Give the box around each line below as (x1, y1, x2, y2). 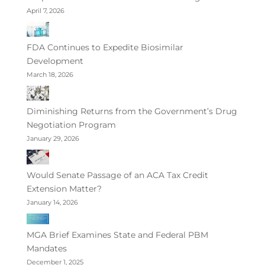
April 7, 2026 (26, 6, 64, 15)
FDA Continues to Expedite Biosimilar (26, 42, 183, 53)
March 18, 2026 (26, 70, 73, 79)
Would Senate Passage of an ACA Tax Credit (26, 170, 208, 181)
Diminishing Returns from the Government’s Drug (26, 106, 237, 117)
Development (26, 56, 83, 67)
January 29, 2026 (26, 134, 79, 143)
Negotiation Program (26, 119, 116, 131)
